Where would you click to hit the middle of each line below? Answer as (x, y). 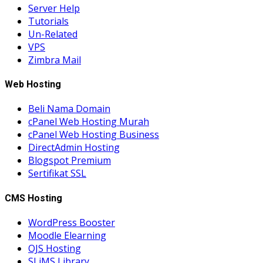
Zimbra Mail (55, 60)
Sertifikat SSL (57, 173)
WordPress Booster (72, 222)
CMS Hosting (33, 198)
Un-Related (53, 34)
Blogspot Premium (70, 161)
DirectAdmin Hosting (74, 148)
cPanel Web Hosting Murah (89, 122)
